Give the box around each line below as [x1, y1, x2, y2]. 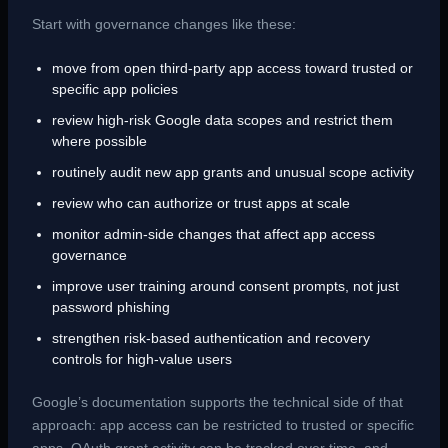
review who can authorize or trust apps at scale [51, 195, 350, 212]
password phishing [51, 299, 170, 316]
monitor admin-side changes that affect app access [51, 226, 375, 243]
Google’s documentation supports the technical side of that [31, 394, 403, 411]
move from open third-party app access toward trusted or [51, 60, 413, 77]
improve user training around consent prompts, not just [51, 278, 399, 295]
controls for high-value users [51, 351, 232, 368]
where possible [51, 133, 147, 150]
